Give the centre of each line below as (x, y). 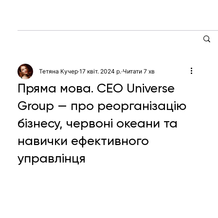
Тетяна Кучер (59, 71)
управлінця (52, 158)
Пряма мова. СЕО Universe (96, 88)
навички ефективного (83, 140)
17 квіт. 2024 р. (100, 71)
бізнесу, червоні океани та (98, 123)
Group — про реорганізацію (102, 105)
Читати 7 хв (139, 71)
